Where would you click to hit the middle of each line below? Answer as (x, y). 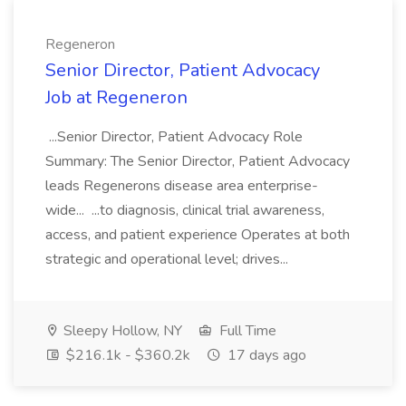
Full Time (246, 331)
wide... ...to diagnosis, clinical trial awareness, (185, 210)
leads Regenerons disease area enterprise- (182, 186)
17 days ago (265, 355)
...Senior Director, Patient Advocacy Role (174, 137)
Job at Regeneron (116, 97)
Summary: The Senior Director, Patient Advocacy (198, 161)
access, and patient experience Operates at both (198, 235)
